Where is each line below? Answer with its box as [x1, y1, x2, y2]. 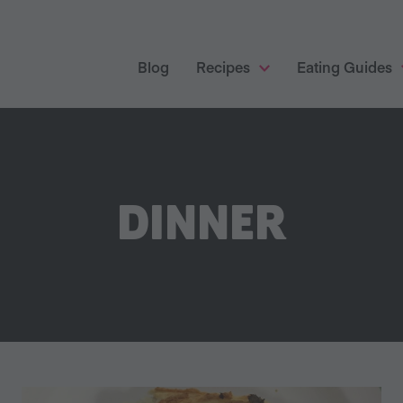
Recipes [196, 57, 250, 76]
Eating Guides [297, 57, 392, 76]
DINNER [117, 198, 286, 252]
